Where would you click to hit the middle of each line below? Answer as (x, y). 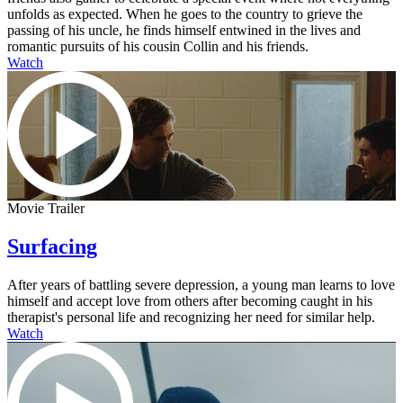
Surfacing (52, 247)
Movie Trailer (46, 209)
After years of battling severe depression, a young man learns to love (201, 284)
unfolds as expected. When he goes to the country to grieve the (185, 14)
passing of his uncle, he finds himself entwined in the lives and (184, 31)
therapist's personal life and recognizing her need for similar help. (191, 317)
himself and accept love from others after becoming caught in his (190, 300)
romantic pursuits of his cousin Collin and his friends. (158, 47)
